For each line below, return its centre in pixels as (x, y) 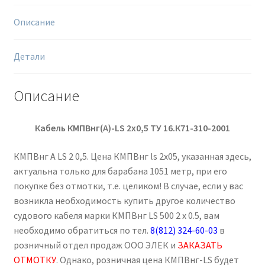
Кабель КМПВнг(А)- (75, 128)
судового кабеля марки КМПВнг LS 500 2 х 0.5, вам (116, 215)
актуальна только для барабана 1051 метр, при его (120, 171)
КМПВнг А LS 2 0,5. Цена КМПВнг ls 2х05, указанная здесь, (132, 156)
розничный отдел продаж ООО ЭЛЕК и (95, 245)
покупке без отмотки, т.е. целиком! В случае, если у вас (128, 185)
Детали (29, 56)
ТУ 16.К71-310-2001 (190, 128)
